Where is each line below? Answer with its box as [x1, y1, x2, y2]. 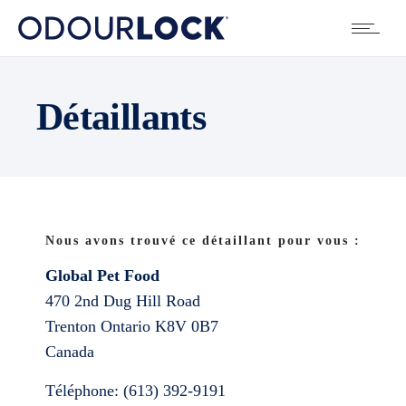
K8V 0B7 [155, 317, 218, 335]
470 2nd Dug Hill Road [45, 292, 200, 310]
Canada [45, 343, 94, 361]
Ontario [101, 317, 155, 335]
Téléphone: [45, 382, 123, 400]
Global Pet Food [45, 266, 159, 285]
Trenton [45, 317, 101, 335]
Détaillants [36, 96, 207, 138]
